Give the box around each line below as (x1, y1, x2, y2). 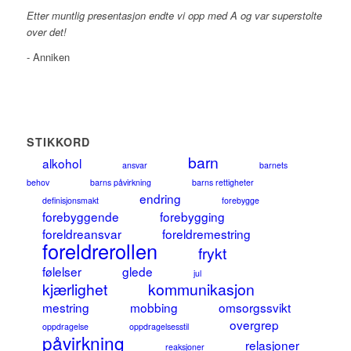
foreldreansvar (42, 225, 121, 243)
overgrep (229, 316, 279, 334)
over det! (26, 24, 67, 40)
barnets (259, 159, 288, 172)
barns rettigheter (191, 176, 254, 189)
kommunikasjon (147, 278, 255, 301)
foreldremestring (161, 225, 251, 243)
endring (139, 190, 181, 208)
